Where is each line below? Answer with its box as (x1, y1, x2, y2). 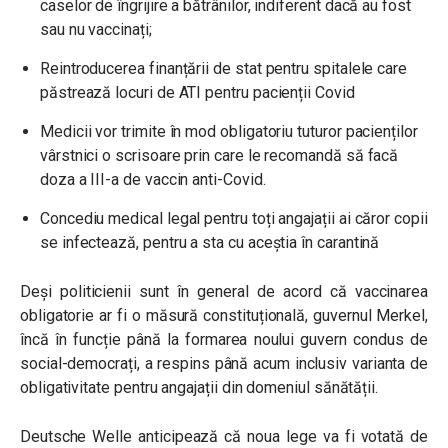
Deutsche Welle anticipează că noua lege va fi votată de (20, 427, 428, 446)
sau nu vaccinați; (40, 20, 152, 39)
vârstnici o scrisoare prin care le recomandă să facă (40, 146, 399, 165)
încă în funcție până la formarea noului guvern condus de (20, 330, 428, 349)
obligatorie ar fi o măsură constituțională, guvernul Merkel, (20, 306, 428, 325)
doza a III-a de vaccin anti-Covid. (40, 170, 266, 189)
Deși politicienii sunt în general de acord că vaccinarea (20, 282, 428, 301)
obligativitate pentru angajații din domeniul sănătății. (20, 378, 379, 397)
